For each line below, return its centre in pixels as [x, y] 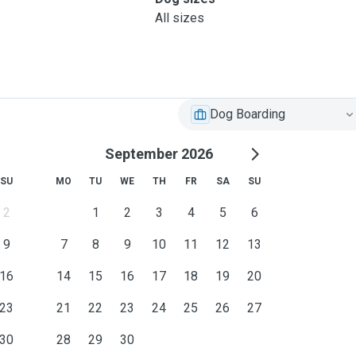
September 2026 [159, 154]
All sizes [179, 18]
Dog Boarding [248, 114]
